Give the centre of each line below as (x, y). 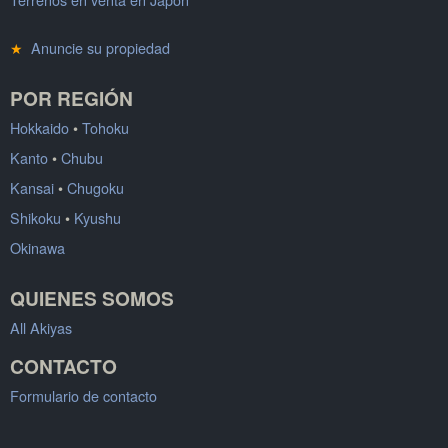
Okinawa (37, 247)
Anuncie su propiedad (96, 47)
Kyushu (97, 217)
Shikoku (35, 217)
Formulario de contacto (83, 395)
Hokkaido (39, 127)
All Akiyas (41, 327)
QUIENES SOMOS (92, 297)
